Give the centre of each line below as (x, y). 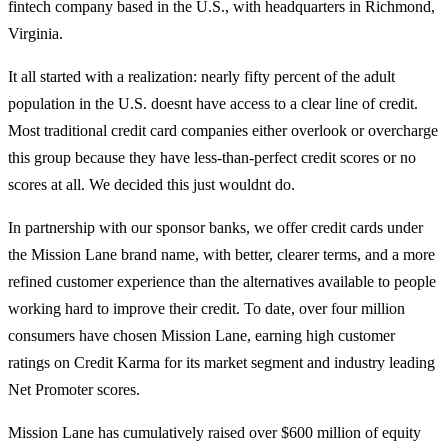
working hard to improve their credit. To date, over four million (206, 308)
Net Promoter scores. (74, 389)
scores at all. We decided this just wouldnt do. (151, 184)
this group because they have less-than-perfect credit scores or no (212, 157)
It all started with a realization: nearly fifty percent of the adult (201, 76)
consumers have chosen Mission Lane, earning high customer (201, 335)
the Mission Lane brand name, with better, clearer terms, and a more (221, 254)
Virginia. (35, 33)
